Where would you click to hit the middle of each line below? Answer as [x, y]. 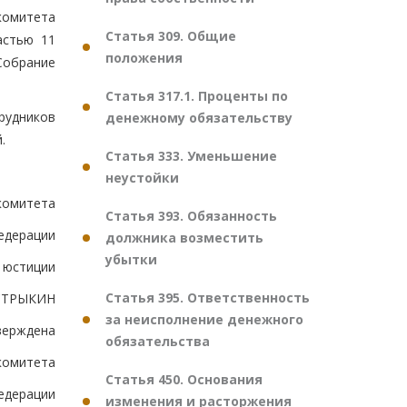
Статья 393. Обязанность [191, 216]
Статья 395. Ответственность [208, 298]
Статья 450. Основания [184, 379]
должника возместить [184, 238]
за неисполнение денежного [204, 319]
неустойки [142, 178]
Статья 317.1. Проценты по [197, 96]
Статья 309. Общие [171, 36]
